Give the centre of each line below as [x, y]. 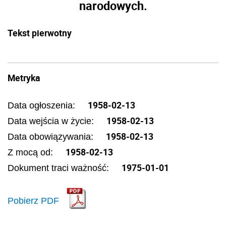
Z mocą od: [32, 152]
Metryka [24, 78]
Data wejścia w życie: [52, 121]
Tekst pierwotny [40, 33]
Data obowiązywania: [52, 137]
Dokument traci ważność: [60, 168]
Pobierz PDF [33, 201]
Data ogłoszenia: [43, 105]
